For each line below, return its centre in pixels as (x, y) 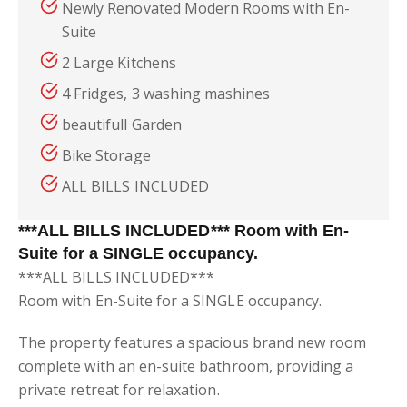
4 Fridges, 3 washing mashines (166, 94)
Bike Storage (106, 155)
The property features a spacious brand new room (193, 342)
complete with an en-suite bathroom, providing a (186, 366)
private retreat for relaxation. (119, 390)
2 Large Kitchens (119, 63)
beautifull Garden (122, 124)
